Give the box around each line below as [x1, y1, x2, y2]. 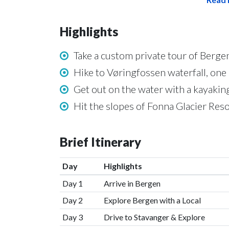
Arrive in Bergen [103, 178, 161, 188]
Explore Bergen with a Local [103, 195, 201, 205]
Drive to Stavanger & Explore [103, 212, 205, 222]
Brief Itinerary [60, 134, 141, 149]
